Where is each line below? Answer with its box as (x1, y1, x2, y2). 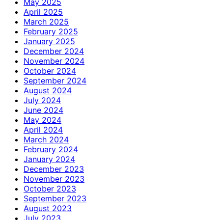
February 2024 (24, 144, 78, 154)
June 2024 (24, 105, 63, 115)
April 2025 (24, 6, 63, 17)
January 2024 (24, 154, 75, 164)
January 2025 (24, 36, 75, 46)
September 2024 (24, 75, 86, 85)
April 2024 (24, 124, 63, 135)
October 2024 (24, 65, 76, 76)
